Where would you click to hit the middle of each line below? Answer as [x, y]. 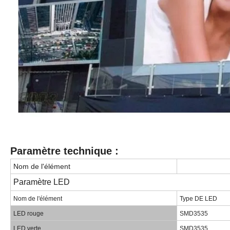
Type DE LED [198, 198]
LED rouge [28, 213]
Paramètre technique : [64, 151]
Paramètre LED [42, 182]
